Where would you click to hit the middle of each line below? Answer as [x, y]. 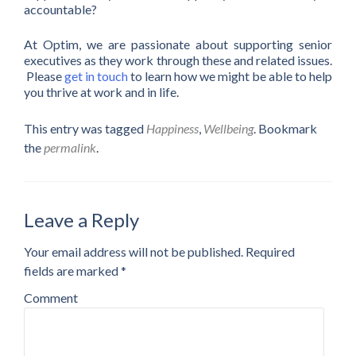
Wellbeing [228, 129]
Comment [51, 298]
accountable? [60, 10]
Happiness [172, 129]
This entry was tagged [85, 129]
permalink [70, 148]
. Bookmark [285, 129]
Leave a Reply [81, 220]
